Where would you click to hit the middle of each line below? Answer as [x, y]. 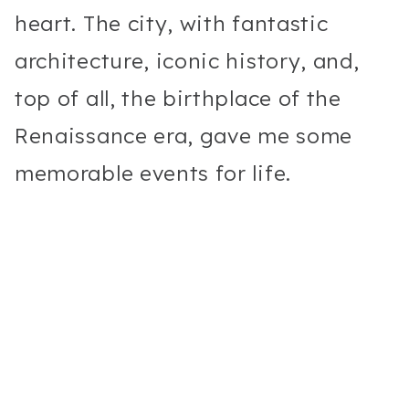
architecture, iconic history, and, [187, 60]
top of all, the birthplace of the [178, 98]
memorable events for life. [156, 173]
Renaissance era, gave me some [184, 135]
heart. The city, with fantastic [172, 23]
